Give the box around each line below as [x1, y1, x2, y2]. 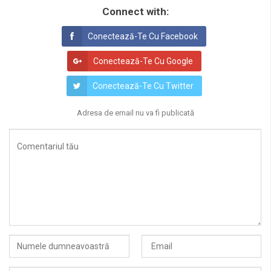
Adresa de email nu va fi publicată [76, 108, 194, 118]
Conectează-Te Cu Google [93, 56, 193, 67]
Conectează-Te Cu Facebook [88, 31, 198, 42]
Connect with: [102, 5, 169, 18]
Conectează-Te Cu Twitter [92, 81, 194, 91]
